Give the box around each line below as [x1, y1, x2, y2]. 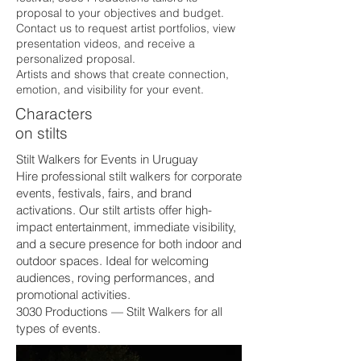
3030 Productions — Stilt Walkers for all [16, 304, 222, 319]
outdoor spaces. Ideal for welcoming [16, 253, 209, 268]
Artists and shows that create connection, [16, 67, 229, 81]
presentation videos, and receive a [16, 36, 195, 51]
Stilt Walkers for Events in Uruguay [16, 151, 198, 167]
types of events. [16, 321, 101, 336]
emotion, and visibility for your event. [16, 82, 204, 97]
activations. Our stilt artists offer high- [16, 202, 212, 218]
